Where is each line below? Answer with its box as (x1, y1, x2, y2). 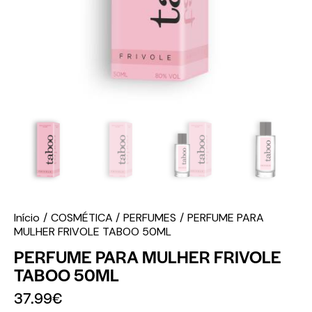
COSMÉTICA (50, 210, 113, 225)
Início (14, 210, 40, 225)
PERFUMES (123, 210, 177, 225)
